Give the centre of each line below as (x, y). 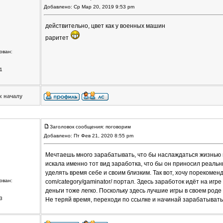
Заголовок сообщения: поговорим (90, 127)
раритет (57, 38)
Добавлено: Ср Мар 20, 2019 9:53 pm (90, 7)
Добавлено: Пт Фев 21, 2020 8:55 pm (89, 136)
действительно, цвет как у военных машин (105, 26)
